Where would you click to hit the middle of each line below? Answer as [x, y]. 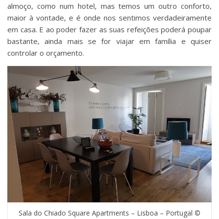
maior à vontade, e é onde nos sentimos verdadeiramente [109, 18]
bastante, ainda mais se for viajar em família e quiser [109, 41]
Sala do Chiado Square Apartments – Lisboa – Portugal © [109, 213]
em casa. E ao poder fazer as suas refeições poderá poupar [109, 30]
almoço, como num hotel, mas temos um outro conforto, [109, 6]
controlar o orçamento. [46, 53]
